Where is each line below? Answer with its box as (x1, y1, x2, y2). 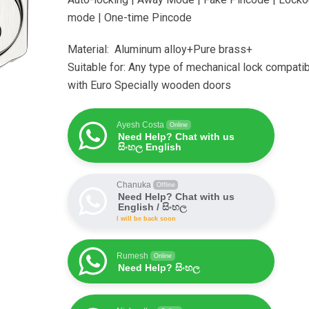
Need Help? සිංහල (118, 262, 200, 273)
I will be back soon (117, 215, 176, 222)
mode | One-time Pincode (68, 11, 192, 24)
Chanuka (117, 180, 151, 190)
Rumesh (117, 251, 148, 261)
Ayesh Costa (117, 120, 164, 130)
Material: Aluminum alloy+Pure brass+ (68, 43, 252, 56)
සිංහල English (118, 141, 181, 152)
